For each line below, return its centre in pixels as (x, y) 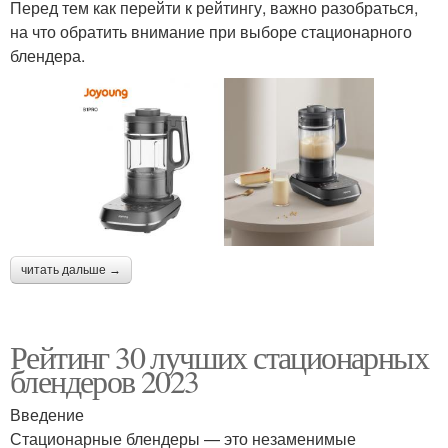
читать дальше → (71, 270)
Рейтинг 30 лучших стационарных (219, 357)
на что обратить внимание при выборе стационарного (211, 31)
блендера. (47, 55)
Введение (47, 415)
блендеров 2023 (104, 381)
